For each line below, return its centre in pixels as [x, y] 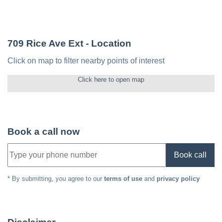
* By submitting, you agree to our [55, 179]
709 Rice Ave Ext [45, 44]
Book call [190, 155]
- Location [107, 44]
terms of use [123, 179]
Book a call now [44, 132]
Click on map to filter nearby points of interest [86, 61]
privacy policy [178, 179]
